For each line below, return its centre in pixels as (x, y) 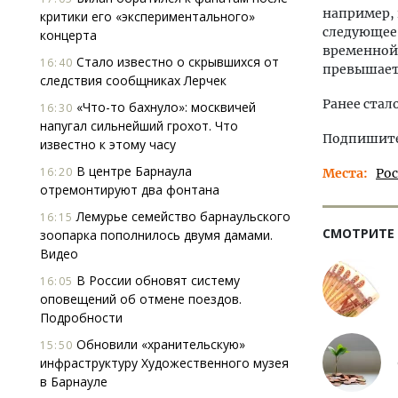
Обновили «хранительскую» (159, 344)
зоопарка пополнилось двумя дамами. (156, 235)
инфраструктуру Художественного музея (164, 363)
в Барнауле (74, 382)
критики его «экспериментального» (147, 16)
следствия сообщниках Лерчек (133, 80)
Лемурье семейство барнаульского (182, 216)
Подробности (81, 318)
